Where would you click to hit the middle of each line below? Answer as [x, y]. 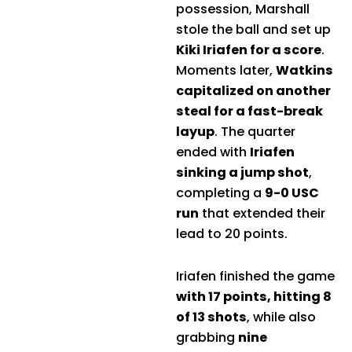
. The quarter [255, 132]
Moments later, [226, 71]
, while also [281, 317]
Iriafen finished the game [255, 277]
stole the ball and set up [253, 30]
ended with [213, 152]
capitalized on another [253, 91]
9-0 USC [292, 193]
